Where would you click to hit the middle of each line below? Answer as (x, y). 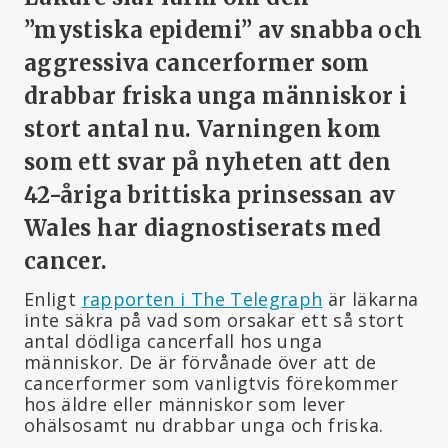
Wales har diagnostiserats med (203, 227)
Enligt (53, 298)
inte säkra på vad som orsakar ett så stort (214, 319)
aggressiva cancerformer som (197, 62)
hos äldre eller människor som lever (185, 403)
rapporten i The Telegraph (202, 298)
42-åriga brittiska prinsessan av (210, 194)
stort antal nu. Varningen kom (203, 128)
